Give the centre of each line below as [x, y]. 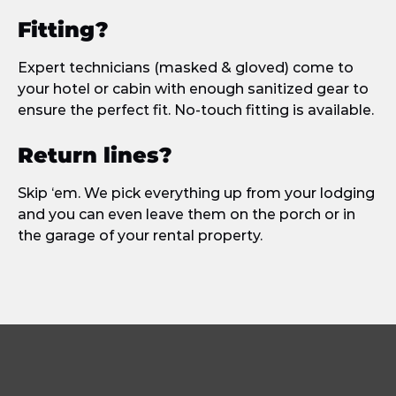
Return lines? [95, 155]
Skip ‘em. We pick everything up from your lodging [196, 193]
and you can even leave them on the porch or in [187, 214]
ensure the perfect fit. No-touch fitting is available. [196, 110]
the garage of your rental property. [140, 236]
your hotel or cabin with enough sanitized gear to [193, 89]
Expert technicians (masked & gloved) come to [186, 68]
